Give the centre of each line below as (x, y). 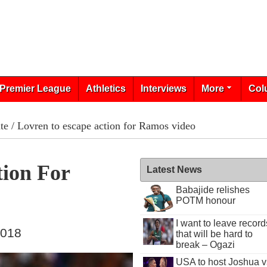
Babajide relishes (212, 190)
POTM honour (205, 201)
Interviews (163, 89)
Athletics (105, 89)
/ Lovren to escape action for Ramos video (102, 126)
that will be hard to (214, 234)
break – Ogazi (205, 245)
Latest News (175, 170)
